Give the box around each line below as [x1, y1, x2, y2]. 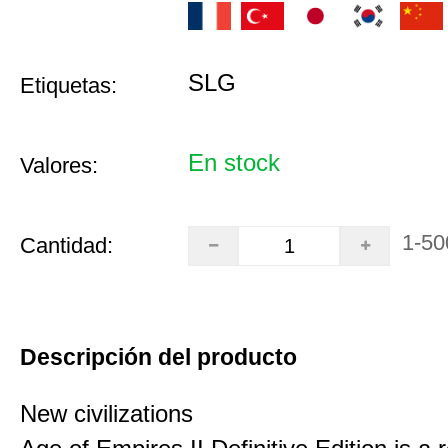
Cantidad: [20, 233, 113, 258]
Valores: [20, 153, 98, 178]
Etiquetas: [20, 73, 117, 98]
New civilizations [20, 400, 193, 427]
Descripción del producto [20, 344, 297, 370]
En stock [188, 149, 280, 176]
